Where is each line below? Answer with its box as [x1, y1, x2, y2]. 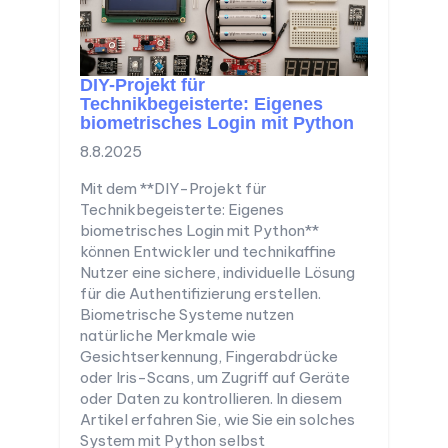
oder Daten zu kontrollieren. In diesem [80, 388, 342, 408]
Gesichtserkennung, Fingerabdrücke [80, 346, 338, 366]
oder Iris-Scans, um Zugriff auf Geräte [80, 367, 350, 387]
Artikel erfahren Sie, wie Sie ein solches [80, 409, 355, 429]
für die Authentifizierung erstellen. [80, 283, 321, 303]
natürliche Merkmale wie [80, 325, 256, 345]
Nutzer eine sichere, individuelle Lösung [80, 262, 355, 282]
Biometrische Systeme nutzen [80, 304, 294, 324]
